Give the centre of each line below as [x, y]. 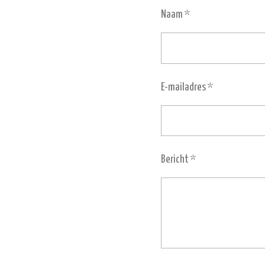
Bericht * [178, 159]
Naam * [175, 14]
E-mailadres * [187, 87]
